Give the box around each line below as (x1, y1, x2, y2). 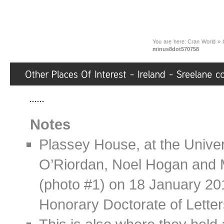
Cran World (187, 38, 216, 44)
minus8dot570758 (152, 46, 199, 52)
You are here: (152, 38, 188, 44)
